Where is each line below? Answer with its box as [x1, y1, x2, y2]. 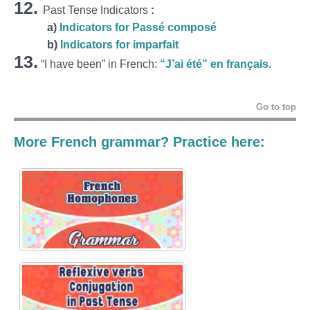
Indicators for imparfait [60, 38, 179, 51]
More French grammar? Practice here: [14, 134, 265, 149]
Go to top [256, 101, 296, 112]
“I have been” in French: [41, 57, 160, 70]
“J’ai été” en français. [160, 57, 271, 70]
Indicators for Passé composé [60, 21, 217, 33]
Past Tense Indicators [43, 3, 148, 16]
